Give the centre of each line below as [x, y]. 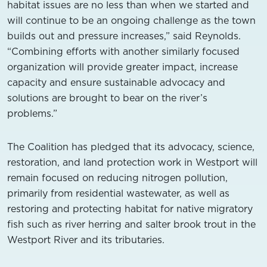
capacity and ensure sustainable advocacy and [116, 82]
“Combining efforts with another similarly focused [123, 51]
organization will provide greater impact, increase [122, 67]
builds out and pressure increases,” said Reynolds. [124, 36]
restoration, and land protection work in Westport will [132, 162]
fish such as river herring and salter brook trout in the [131, 224]
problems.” [32, 113]
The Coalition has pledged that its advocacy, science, [131, 147]
